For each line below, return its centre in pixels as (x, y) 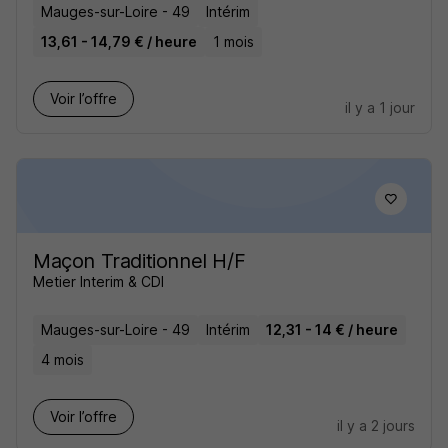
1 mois (233, 41)
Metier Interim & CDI (98, 281)
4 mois (62, 359)
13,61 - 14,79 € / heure (119, 41)
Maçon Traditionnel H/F (139, 261)
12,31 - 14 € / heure (332, 329)
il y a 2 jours (376, 425)
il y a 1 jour (380, 107)
